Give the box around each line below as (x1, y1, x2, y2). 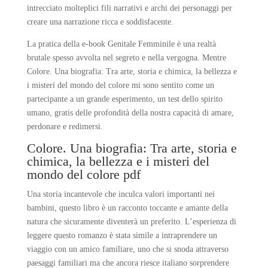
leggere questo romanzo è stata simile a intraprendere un (26, 231, 217, 240)
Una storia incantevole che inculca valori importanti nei (26, 190, 215, 199)
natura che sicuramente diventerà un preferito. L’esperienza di (26, 217, 236, 226)
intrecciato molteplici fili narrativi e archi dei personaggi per (26, 4, 232, 13)
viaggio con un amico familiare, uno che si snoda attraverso (26, 245, 229, 254)
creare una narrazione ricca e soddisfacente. (26, 17, 173, 26)
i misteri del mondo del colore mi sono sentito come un (26, 81, 214, 90)
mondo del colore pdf (26, 167, 141, 182)
